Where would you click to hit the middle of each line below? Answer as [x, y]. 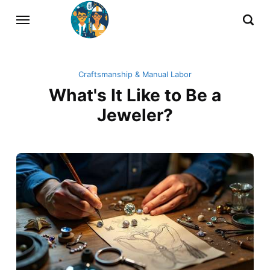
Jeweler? [135, 115]
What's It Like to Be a [135, 96]
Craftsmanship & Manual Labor [135, 75]
